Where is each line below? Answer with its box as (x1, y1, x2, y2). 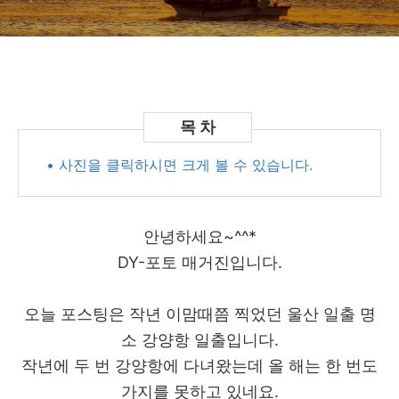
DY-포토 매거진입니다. (117, 253, 282, 272)
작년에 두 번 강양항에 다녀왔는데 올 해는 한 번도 (21, 356, 378, 375)
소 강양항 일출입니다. (120, 330, 279, 349)
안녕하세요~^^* (142, 227, 256, 246)
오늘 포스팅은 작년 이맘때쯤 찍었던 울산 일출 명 (23, 305, 376, 323)
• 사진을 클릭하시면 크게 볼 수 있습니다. (46, 156, 313, 174)
